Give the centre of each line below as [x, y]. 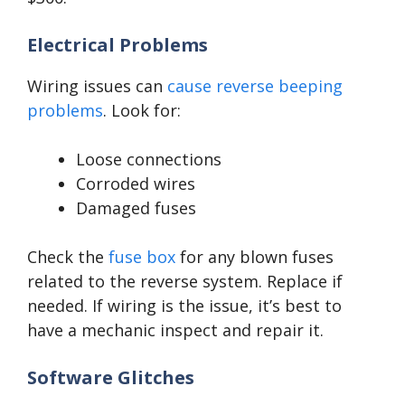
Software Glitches [111, 378]
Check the [68, 257]
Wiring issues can [97, 86]
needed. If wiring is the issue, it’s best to [184, 306]
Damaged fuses [136, 208]
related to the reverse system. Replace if [185, 282]
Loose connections [149, 160]
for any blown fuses [254, 257]
